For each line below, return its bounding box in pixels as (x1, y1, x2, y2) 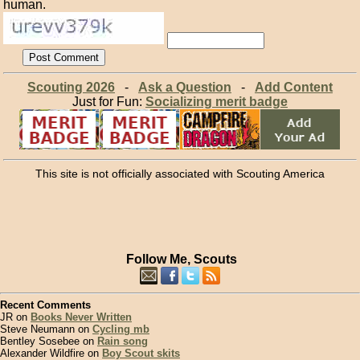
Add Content (254, 80, 333, 94)
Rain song (97, 335, 148, 348)
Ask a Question (137, 80, 231, 94)
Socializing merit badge (145, 95, 288, 108)
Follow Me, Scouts (126, 252, 237, 266)
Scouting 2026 (27, 80, 115, 94)
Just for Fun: (72, 95, 145, 108)
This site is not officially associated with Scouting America (35, 166, 325, 180)
